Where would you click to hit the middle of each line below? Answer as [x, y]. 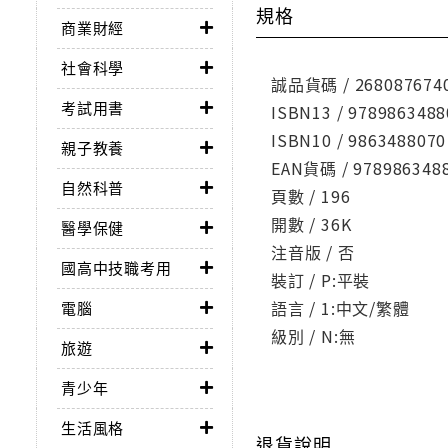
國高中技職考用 [116, 267]
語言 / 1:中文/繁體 [340, 307]
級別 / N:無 [313, 335]
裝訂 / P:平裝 [321, 279]
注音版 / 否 [313, 251]
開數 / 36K [311, 223]
